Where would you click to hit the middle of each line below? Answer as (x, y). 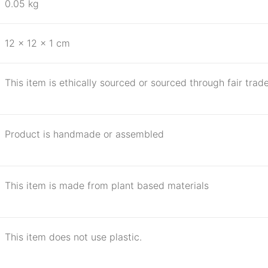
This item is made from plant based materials (107, 185)
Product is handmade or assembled (84, 134)
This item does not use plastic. (73, 237)
